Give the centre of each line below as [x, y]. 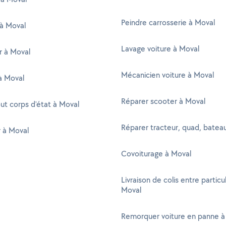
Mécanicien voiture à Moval [167, 75]
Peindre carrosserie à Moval [168, 22]
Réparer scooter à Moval [163, 101]
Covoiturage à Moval [156, 154]
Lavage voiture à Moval [160, 49]
